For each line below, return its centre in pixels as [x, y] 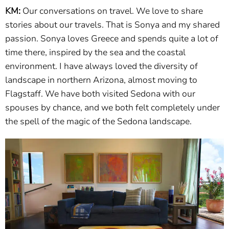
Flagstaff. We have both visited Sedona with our [100, 94]
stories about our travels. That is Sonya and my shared [112, 25]
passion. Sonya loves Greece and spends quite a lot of [112, 38]
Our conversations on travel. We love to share [113, 11]
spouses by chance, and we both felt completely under [112, 107]
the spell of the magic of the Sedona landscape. [98, 121]
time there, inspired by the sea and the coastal [95, 52]
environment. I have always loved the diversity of [101, 66]
